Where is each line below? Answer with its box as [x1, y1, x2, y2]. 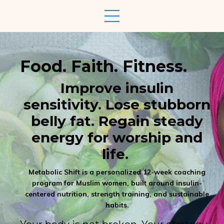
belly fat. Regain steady [31, 112, 203, 129]
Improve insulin [60, 79, 173, 96]
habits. [105, 200, 129, 209]
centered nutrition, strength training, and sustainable [25, 189, 209, 198]
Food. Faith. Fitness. [20, 56, 187, 76]
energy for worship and [31, 129, 202, 146]
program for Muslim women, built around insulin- [32, 178, 202, 187]
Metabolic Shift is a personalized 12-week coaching [28, 167, 205, 176]
